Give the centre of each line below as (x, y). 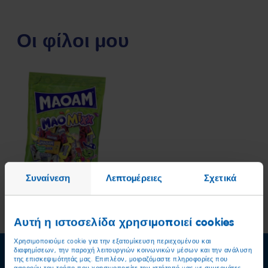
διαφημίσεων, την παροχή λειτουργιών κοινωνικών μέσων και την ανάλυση (133, 250)
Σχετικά (220, 178)
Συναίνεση (48, 178)
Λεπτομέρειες (134, 178)
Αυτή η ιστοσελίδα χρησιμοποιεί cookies (124, 222)
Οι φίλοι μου (73, 41)
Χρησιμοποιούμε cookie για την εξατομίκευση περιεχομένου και (112, 241)
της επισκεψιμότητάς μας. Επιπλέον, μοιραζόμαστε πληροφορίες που (121, 259)
